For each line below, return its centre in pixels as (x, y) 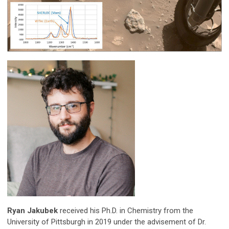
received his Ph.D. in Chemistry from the (125, 211)
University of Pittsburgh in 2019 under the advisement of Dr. (107, 222)
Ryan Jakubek (32, 211)
